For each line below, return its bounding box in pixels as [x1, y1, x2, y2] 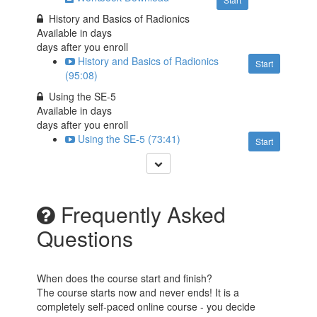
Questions [37, 222, 134, 253]
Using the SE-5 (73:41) [78, 131, 181, 146]
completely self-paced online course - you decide [37, 299, 256, 313]
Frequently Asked [55, 198, 226, 229]
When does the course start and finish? [37, 270, 213, 285]
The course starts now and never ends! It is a [37, 284, 240, 299]
